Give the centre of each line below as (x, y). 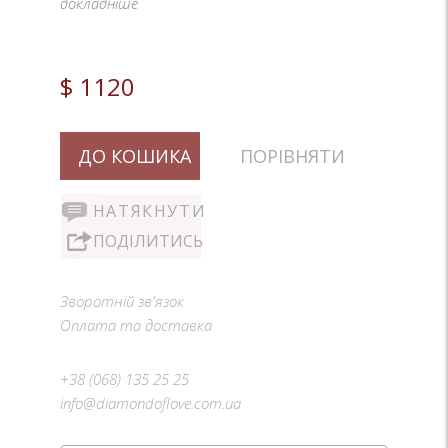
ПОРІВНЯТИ (292, 155)
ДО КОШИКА (135, 155)
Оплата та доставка (135, 324)
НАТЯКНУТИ (149, 210)
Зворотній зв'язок (121, 300)
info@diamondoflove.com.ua (150, 402)
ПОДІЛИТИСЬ (147, 240)
